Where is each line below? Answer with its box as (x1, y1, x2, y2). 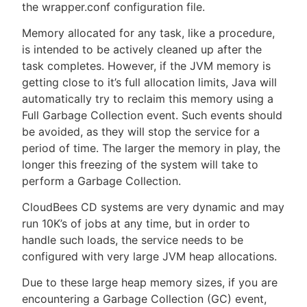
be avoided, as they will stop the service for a (22, 125, 260, 138)
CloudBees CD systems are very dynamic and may (22, 200, 284, 214)
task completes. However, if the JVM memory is (22, 59, 271, 73)
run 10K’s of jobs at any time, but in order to (22, 217, 250, 230)
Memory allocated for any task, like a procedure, (22, 26, 275, 40)
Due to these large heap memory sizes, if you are (22, 275, 278, 289)
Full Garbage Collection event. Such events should (22, 108, 282, 122)
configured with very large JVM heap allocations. (22, 249, 277, 263)
